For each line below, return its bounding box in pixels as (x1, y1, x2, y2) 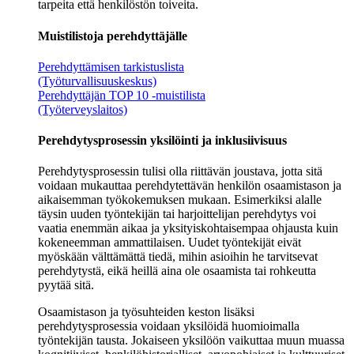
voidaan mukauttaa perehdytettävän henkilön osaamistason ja (38, 179, 341, 193)
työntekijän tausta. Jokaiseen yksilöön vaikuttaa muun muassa (38, 333, 345, 348)
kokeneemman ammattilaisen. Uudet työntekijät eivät (38, 235, 301, 250)
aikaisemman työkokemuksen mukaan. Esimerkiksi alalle (38, 193, 322, 207)
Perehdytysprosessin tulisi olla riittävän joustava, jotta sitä (38, 164, 322, 179)
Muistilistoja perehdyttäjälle (38, 28, 187, 43)
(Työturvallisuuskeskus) (38, 73, 156, 88)
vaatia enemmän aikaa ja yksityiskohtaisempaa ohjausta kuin (38, 221, 338, 235)
